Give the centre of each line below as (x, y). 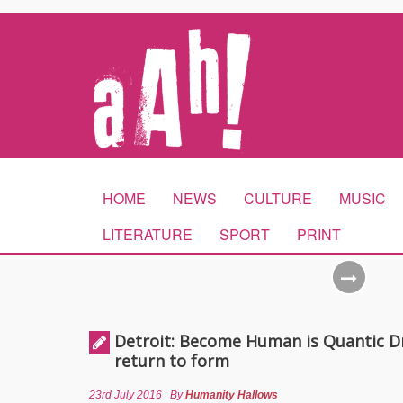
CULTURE (278, 198)
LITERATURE (148, 234)
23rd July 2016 (125, 395)
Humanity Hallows (232, 395)
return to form (172, 361)
